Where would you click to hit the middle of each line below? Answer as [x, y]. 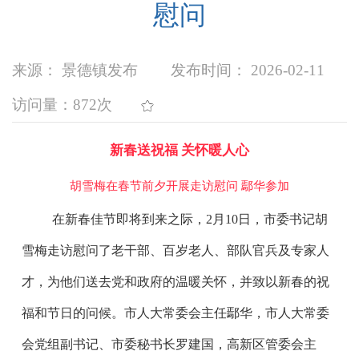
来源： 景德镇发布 [77, 71]
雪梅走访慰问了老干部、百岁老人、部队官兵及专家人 [175, 251]
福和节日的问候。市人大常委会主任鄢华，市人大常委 [175, 313]
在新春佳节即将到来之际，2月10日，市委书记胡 [190, 220]
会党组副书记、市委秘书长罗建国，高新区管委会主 [169, 345]
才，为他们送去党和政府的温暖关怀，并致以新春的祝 [175, 282]
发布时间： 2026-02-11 [247, 71]
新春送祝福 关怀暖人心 [179, 151]
